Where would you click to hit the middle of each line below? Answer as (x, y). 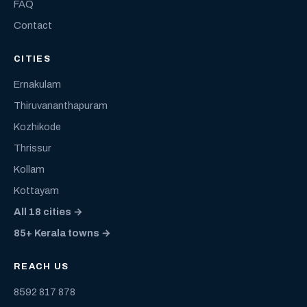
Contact (33, 25)
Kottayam (36, 191)
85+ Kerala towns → (62, 233)
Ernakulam (37, 84)
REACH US (41, 267)
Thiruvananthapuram (61, 106)
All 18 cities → (48, 212)
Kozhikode (37, 127)
